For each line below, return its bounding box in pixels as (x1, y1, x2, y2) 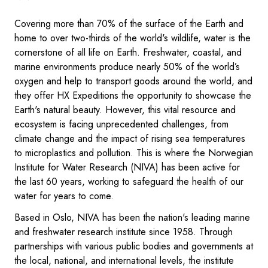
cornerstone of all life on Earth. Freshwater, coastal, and (14, 45, 242, 59)
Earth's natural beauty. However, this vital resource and (14, 102, 236, 117)
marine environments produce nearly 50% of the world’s (14, 59, 240, 74)
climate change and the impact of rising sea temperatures (14, 131, 245, 145)
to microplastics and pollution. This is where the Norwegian (14, 145, 253, 160)
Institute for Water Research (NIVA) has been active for (14, 160, 240, 174)
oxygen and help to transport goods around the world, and (14, 74, 252, 88)
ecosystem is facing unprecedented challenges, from (14, 117, 229, 131)
